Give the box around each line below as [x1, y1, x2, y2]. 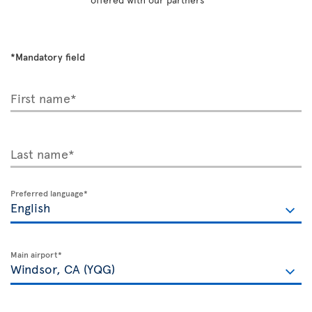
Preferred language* [10, 187, 88, 198]
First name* [10, 88, 77, 107]
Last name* [10, 144, 75, 162]
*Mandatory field [10, 49, 85, 63]
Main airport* [10, 248, 62, 260]
